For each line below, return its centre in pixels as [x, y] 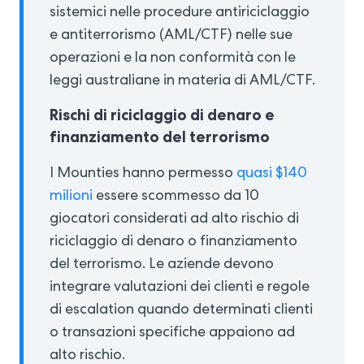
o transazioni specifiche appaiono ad [172, 334]
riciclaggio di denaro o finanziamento [173, 243]
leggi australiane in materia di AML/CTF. [182, 82]
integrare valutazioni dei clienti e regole [180, 288]
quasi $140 [272, 174]
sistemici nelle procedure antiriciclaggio [180, 13]
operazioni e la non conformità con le [173, 59]
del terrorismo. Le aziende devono [162, 265]
